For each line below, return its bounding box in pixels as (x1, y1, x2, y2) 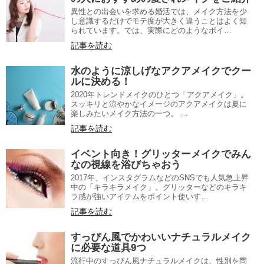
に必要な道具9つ (71, 242, 146, 253)
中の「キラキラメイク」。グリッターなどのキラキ (71, 182, 247, 192)
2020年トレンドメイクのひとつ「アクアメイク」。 (71, 90, 248, 99)
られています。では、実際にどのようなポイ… (71, 25, 232, 35)
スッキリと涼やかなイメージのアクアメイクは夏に (71, 99, 247, 108)
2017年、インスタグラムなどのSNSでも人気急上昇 (71, 173, 249, 182)
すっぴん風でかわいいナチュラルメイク (71, 231, 251, 243)
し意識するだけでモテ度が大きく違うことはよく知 (71, 16, 247, 25)
